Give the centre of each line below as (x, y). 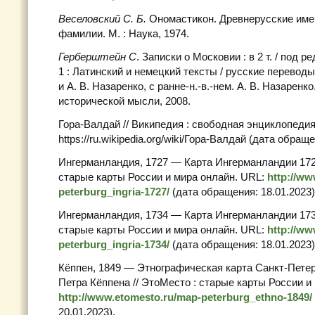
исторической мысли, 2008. (124, 101)
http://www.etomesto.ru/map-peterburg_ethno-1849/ (185, 297)
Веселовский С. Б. (102, 19)
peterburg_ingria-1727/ (114, 192)
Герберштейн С (97, 57)
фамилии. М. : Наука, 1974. (124, 33)
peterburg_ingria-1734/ (114, 244)
